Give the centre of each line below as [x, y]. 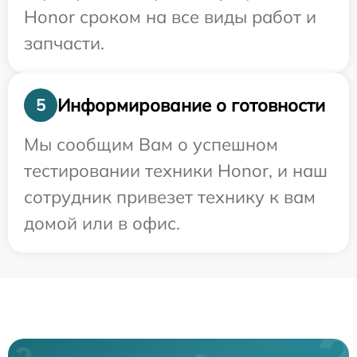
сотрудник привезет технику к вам [170, 197]
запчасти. [64, 43]
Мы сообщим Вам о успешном [151, 145]
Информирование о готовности [191, 105]
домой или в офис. [102, 224]
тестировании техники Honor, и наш [176, 171]
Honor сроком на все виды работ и [170, 17]
